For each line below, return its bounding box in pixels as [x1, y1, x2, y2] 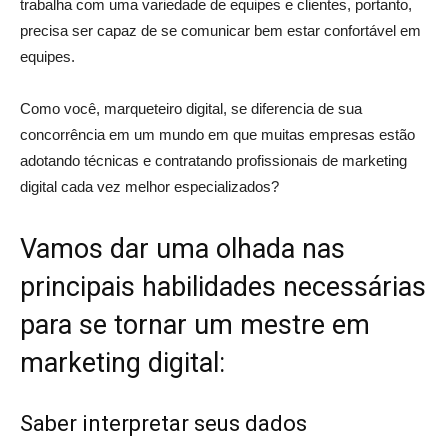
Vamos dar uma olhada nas [20, 233, 345, 265]
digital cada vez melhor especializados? [20, 178, 279, 195]
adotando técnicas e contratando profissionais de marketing [20, 152, 407, 169]
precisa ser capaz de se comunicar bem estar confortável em [20, 22, 421, 39]
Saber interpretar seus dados [20, 411, 307, 436]
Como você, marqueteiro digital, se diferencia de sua [20, 100, 362, 117]
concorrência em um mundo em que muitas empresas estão [20, 126, 415, 143]
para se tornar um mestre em [20, 309, 370, 341]
